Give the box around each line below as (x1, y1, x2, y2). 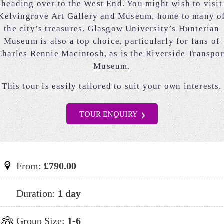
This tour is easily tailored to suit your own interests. (2, 81, 222, 91)
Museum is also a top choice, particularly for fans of (3, 36, 220, 46)
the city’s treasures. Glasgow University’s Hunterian (4, 24, 220, 34)
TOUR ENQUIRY (79, 108, 139, 120)
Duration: (14, 188, 55, 199)
